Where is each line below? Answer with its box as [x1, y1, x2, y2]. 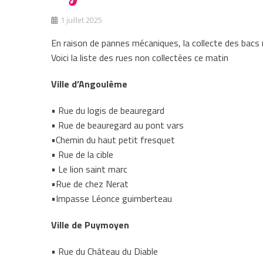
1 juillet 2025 [60, 14, 102, 26]
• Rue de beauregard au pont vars [51, 117, 184, 132]
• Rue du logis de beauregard [51, 103, 164, 117]
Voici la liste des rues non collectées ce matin [51, 50, 228, 65]
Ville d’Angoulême [51, 76, 127, 91]
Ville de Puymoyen [51, 217, 129, 232]
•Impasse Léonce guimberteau [51, 191, 172, 205]
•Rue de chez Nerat [51, 176, 129, 191]
